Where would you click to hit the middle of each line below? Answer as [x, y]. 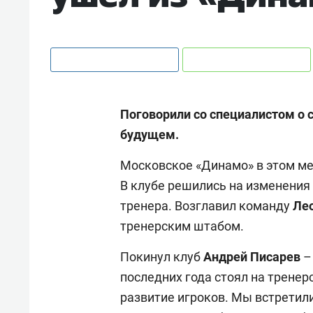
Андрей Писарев [253, 256]
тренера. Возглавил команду [205, 205]
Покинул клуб [162, 256]
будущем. [150, 134]
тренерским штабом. [183, 226]
